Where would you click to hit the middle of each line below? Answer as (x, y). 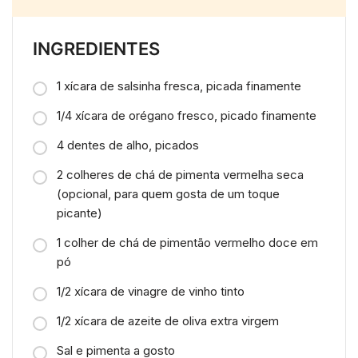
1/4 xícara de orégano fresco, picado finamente (187, 115)
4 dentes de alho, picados (128, 145)
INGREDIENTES (96, 48)
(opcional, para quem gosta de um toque (168, 193)
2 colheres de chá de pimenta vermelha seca (180, 174)
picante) (80, 213)
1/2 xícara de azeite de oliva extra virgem (168, 320)
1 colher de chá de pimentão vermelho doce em (187, 242)
